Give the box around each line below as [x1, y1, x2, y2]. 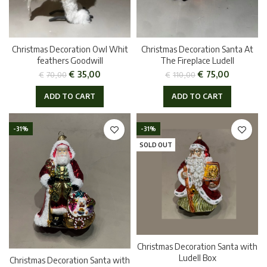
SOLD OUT [139, 141, 172, 148]
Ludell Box [178, 253, 216, 263]
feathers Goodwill [36, 55, 103, 66]
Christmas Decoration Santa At [141, 44, 253, 54]
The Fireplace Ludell [160, 55, 234, 66]
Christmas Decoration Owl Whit [11, 44, 128, 54]
